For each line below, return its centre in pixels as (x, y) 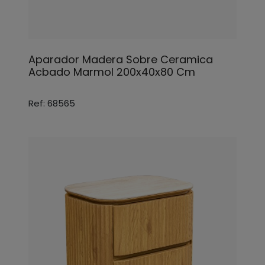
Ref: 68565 (52, 103)
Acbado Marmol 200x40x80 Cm (112, 72)
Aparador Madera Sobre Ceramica (121, 59)
